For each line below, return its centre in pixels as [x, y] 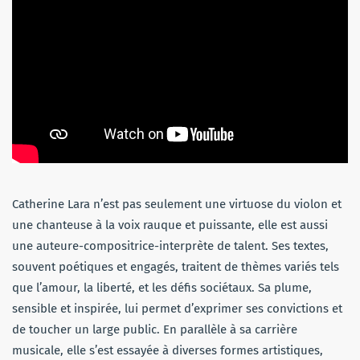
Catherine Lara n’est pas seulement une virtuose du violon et [177, 204]
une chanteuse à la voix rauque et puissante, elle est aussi [170, 225]
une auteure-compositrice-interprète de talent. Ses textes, [170, 245]
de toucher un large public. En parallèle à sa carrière [155, 329]
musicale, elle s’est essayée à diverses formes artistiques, [168, 350]
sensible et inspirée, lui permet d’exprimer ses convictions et [177, 308]
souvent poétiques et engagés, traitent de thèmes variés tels [176, 266]
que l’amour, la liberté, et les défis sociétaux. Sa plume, [162, 287]
